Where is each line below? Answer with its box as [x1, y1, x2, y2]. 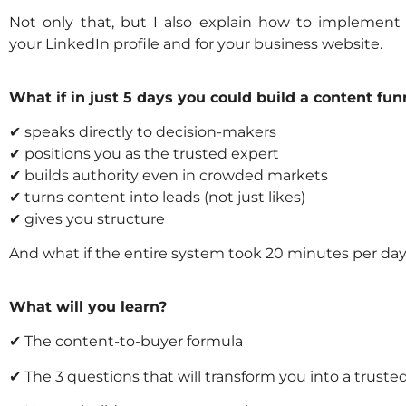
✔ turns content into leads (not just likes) [9, 188, 305, 206]
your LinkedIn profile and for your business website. [9, 35, 382, 53]
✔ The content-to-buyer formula [9, 333, 243, 351]
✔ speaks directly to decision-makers [9, 122, 276, 140]
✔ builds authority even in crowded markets [9, 166, 328, 184]
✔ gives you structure [9, 209, 165, 227]
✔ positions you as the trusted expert [9, 144, 279, 162]
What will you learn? [9, 297, 167, 315]
